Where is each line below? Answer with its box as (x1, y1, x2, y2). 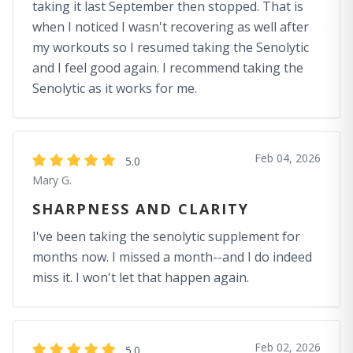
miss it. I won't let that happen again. (32, 269, 249, 286)
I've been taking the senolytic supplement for (32, 228, 300, 245)
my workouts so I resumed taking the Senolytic (32, 39, 309, 56)
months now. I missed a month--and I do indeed (32, 248, 312, 266)
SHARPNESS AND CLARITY (32, 199, 249, 218)
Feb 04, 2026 (255, 150, 321, 165)
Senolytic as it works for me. (32, 80, 197, 97)
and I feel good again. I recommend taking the (32, 59, 303, 76)
